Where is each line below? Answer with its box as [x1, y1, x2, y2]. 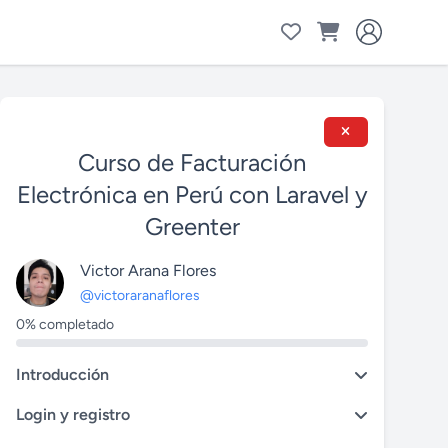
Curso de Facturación [78, 148, 306, 177]
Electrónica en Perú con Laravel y [16, 180, 368, 209]
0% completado [16, 316, 114, 333]
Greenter [144, 212, 240, 241]
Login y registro [16, 405, 130, 424]
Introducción [16, 365, 109, 384]
